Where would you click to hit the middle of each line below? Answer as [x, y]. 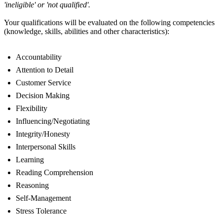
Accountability [39, 57]
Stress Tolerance [41, 211]
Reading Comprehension [55, 173]
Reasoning [32, 185]
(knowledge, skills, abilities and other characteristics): [87, 32]
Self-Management [43, 198]
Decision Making [43, 96]
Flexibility [32, 109]
